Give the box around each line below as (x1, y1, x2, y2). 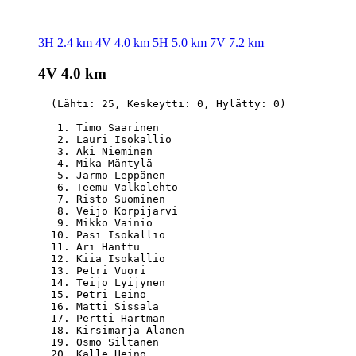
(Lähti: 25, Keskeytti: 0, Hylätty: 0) (38, 97, 286, 110)
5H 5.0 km (153, 36, 207, 50)
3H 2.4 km (38, 36, 92, 50)
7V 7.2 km (210, 36, 264, 50)
